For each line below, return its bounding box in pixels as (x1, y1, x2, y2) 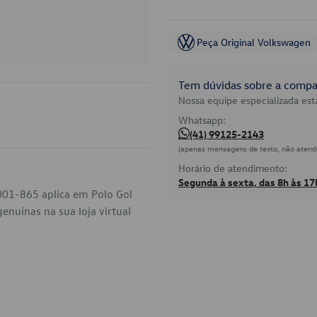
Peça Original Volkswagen (197, 35, 311, 49)
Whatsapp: (178, 113, 226, 127)
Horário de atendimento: (178, 161, 287, 175)
